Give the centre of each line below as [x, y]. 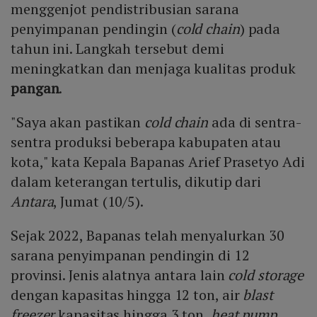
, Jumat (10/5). [98, 202]
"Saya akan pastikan [77, 122]
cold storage [266, 275]
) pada [260, 29]
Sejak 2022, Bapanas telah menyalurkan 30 [148, 236]
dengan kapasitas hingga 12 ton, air [127, 295]
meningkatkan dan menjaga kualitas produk [153, 69]
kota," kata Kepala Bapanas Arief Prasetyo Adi [158, 162]
